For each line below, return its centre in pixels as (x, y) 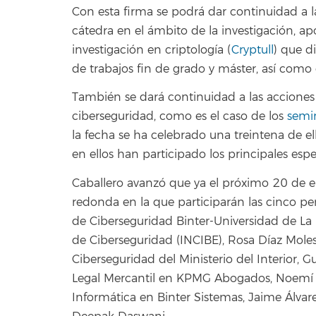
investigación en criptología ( (152, 50)
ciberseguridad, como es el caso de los (180, 117)
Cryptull (253, 50)
